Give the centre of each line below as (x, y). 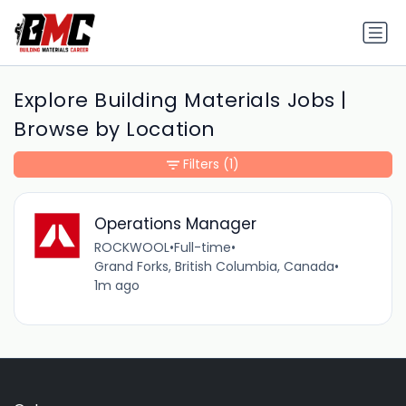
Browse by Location (115, 130)
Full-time (202, 247)
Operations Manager (175, 223)
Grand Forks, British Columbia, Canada (214, 266)
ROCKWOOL (131, 247)
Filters (201, 164)
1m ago (116, 285)
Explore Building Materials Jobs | (180, 101)
